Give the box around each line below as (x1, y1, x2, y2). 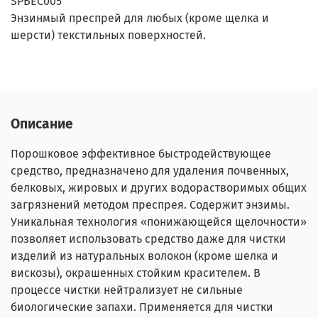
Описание (11, 116, 73, 133)
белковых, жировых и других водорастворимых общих (11, 181, 307, 195)
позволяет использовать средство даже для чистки (11, 232, 286, 246)
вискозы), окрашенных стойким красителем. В (11, 266, 261, 280)
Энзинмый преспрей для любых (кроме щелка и (11, 11, 269, 25)
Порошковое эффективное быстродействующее (11, 147, 271, 161)
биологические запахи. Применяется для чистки (11, 300, 273, 314)
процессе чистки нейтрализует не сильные (11, 283, 243, 297)
